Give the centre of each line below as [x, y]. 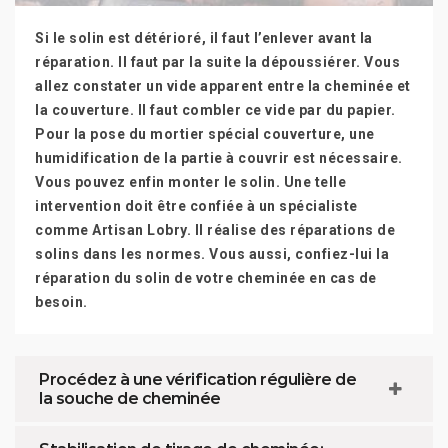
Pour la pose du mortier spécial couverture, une [205, 134]
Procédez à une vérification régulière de [197, 379]
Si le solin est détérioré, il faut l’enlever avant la [204, 38]
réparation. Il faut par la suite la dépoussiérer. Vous [217, 62]
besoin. [61, 302]
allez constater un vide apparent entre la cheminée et [223, 86]
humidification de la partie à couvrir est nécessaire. [219, 158]
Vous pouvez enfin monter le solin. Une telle [190, 182]
